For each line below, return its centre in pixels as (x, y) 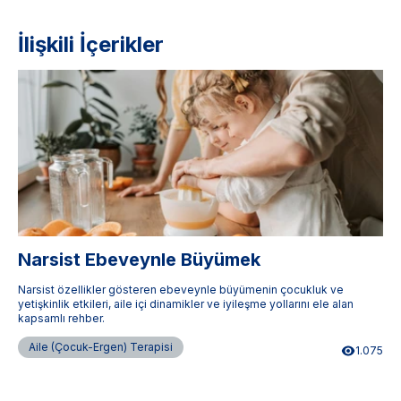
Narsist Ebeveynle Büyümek (139, 259)
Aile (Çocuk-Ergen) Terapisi (101, 346)
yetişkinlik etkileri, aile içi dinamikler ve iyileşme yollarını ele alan (186, 303)
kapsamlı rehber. (61, 318)
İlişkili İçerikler (91, 44)
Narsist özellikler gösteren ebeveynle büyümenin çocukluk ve (181, 289)
